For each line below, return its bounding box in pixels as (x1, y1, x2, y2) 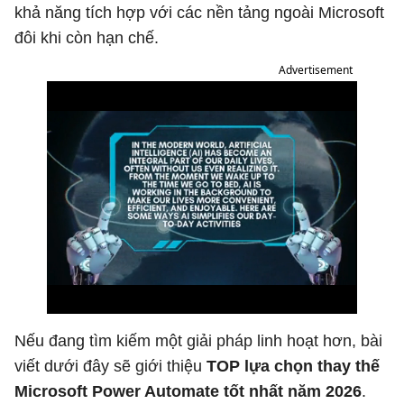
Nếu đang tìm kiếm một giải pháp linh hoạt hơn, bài (14, 332, 382, 350)
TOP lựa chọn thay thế (202, 357, 380, 375)
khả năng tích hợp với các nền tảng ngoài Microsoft (14, 4, 384, 22)
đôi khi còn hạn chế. (14, 29, 159, 47)
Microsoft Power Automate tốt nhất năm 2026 (14, 382, 362, 400)
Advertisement (279, 62, 353, 78)
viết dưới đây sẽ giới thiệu (14, 357, 202, 375)
